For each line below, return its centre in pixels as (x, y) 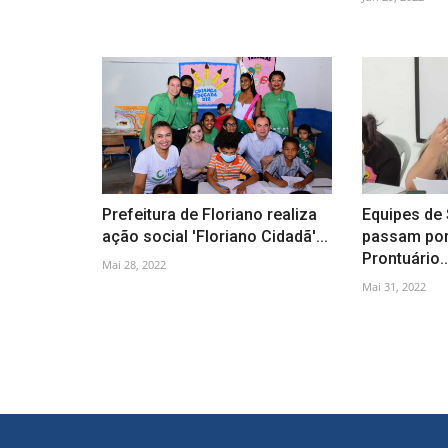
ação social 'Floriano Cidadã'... (215, 236)
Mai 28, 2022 (134, 264)
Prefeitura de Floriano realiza (209, 214)
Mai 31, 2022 (393, 286)
